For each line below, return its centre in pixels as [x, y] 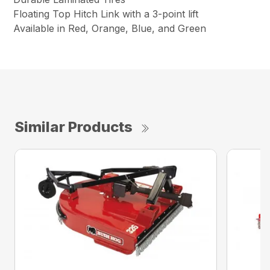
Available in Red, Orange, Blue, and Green [110, 28]
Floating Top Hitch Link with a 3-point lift [106, 14]
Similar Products [74, 127]
